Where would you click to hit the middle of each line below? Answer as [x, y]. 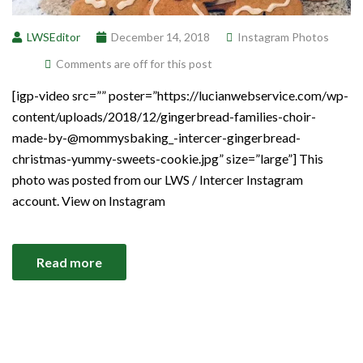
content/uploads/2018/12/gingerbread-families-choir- [164, 116]
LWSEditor [53, 36]
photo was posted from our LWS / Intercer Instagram [158, 179]
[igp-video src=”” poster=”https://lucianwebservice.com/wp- [180, 95]
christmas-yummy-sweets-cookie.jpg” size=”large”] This [168, 158]
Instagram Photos [283, 36]
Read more [69, 262]
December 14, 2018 [160, 36]
